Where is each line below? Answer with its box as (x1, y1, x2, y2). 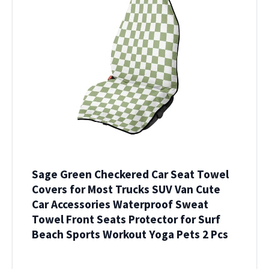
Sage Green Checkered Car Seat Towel (32, 167, 229, 182)
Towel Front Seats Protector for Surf (32, 212, 220, 227)
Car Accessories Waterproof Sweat (32, 197, 208, 212)
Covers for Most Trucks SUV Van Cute (32, 182, 220, 197)
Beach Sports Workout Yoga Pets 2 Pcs (32, 227, 228, 242)
